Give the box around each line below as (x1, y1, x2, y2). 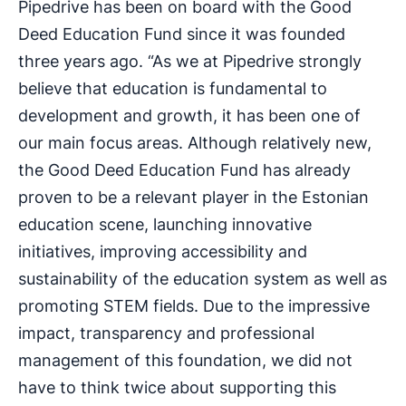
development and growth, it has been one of (18, 105, 361, 125)
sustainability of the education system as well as (18, 268, 387, 288)
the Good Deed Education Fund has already (18, 159, 351, 179)
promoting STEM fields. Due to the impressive (18, 295, 370, 315)
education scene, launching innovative (18, 214, 312, 234)
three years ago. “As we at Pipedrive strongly (18, 51, 362, 71)
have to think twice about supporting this (18, 377, 336, 397)
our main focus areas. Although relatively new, (18, 132, 372, 152)
